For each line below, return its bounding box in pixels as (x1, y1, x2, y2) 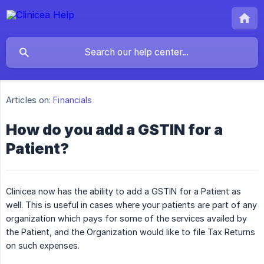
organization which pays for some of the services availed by (6, 213, 247, 224)
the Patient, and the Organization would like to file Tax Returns (6, 227, 255, 237)
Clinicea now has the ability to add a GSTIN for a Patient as (6, 186, 241, 197)
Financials (53, 95, 93, 105)
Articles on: (6, 95, 51, 105)
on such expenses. (6, 240, 80, 251)
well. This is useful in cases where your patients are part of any (6, 200, 257, 210)
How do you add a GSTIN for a (6, 121, 223, 139)
